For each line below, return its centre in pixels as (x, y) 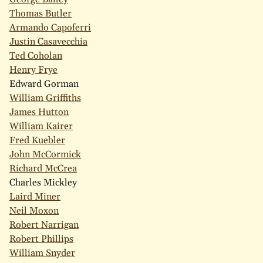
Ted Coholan (36, 56)
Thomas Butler (41, 14)
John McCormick (45, 155)
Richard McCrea (43, 169)
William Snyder (42, 254)
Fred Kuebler (37, 141)
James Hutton (39, 113)
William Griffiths (45, 99)
